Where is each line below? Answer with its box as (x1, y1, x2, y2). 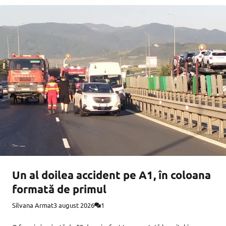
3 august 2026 (53, 200, 94, 209)
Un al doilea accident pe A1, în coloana (12, 167, 211, 182)
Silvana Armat (12, 200, 53, 209)
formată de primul (12, 182, 106, 196)
